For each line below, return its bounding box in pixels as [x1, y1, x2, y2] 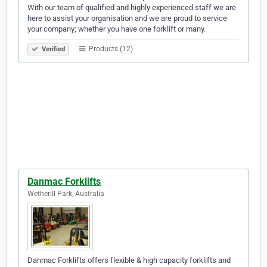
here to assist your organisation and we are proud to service [27, 14, 227, 23]
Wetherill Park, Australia [27, 190, 104, 198]
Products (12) [87, 45, 133, 54]
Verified [40, 45, 65, 54]
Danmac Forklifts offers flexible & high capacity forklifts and [27, 256, 231, 265]
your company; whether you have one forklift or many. [27, 24, 206, 34]
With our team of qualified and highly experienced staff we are [27, 3, 236, 13]
